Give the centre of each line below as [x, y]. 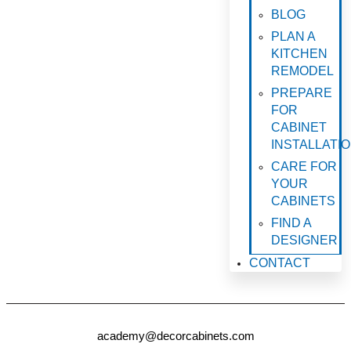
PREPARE [302, 93]
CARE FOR [304, 166]
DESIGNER [305, 240]
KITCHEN [300, 54]
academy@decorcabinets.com [175, 336]
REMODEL [303, 71]
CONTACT [280, 263]
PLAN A [293, 36]
